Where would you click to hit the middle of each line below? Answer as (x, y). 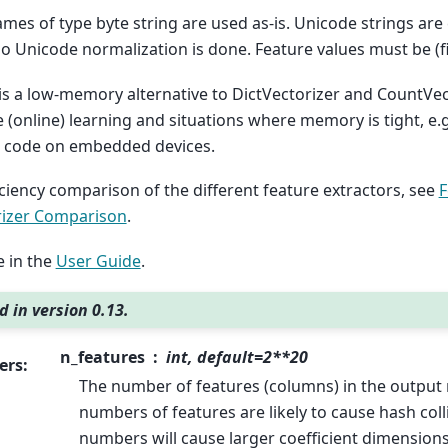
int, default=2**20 (236, 356)
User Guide (98, 260)
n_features (102, 356)
